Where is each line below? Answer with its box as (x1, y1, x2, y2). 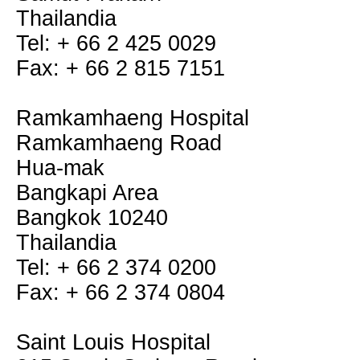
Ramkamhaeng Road (16, 131, 222, 155)
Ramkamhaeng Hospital (16, 106, 249, 130)
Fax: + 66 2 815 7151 (16, 56, 225, 80)
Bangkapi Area (16, 181, 158, 205)
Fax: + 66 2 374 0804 (16, 280, 225, 305)
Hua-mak (16, 156, 104, 180)
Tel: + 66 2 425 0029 (16, 31, 216, 55)
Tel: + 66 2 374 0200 (16, 256, 216, 280)
